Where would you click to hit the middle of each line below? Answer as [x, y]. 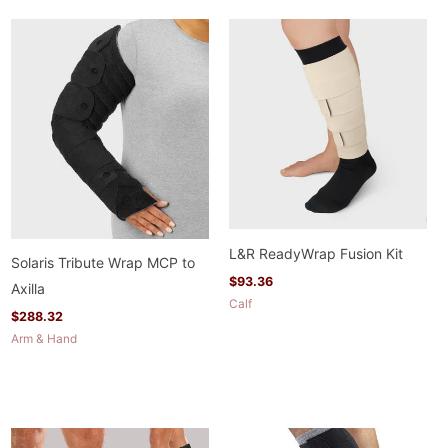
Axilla [28, 288]
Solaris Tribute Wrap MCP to [103, 262]
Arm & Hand [44, 339]
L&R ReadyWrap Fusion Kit [316, 253]
